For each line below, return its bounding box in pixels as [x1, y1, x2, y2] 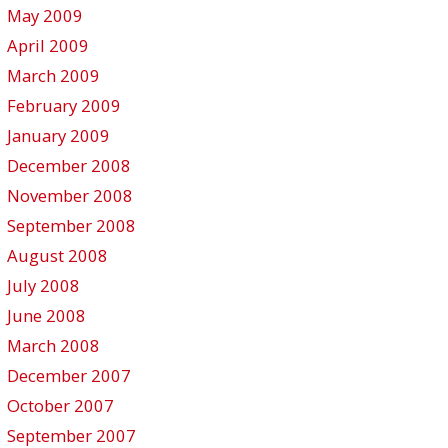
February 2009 [7, 94, 121, 117]
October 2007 [7, 394, 114, 417]
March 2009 [7, 64, 100, 87]
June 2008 [7, 304, 86, 327]
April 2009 [7, 34, 89, 57]
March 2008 [7, 334, 100, 357]
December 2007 [7, 364, 131, 387]
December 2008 [7, 154, 131, 177]
